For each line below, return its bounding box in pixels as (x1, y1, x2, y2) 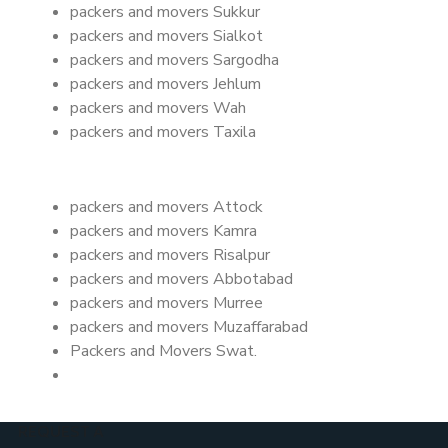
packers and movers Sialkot (70, 25, 263, 47)
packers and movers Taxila (70, 121, 256, 143)
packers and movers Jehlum (70, 73, 261, 95)
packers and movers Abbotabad (70, 268, 293, 290)
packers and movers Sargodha (70, 49, 279, 71)
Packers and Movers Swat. (70, 340, 257, 362)
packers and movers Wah (70, 97, 246, 119)
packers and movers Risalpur (70, 244, 270, 266)
